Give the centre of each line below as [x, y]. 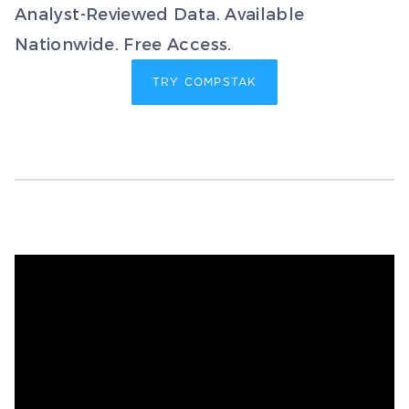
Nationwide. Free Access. [123, 44]
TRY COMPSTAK [204, 82]
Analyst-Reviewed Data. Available [160, 14]
